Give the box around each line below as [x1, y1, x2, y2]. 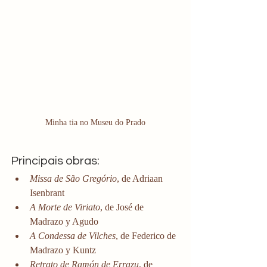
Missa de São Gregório [30, 173, 117, 184]
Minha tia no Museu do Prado [45, 118, 145, 128]
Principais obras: [11, 155, 100, 167]
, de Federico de [116, 231, 178, 241]
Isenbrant [30, 188, 64, 198]
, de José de [100, 202, 146, 213]
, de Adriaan [117, 173, 165, 184]
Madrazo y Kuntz [30, 245, 96, 256]
